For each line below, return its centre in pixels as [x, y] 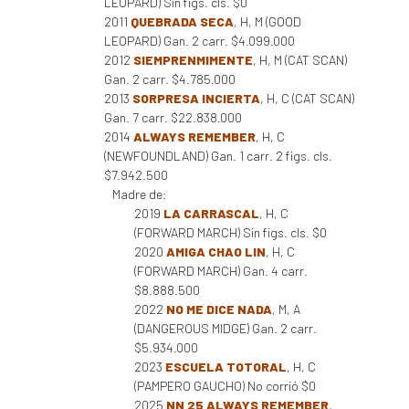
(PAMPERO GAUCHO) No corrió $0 [225, 386]
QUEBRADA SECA [182, 21]
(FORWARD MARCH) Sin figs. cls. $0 [231, 232]
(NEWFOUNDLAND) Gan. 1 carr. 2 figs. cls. [218, 156]
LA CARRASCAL [211, 213]
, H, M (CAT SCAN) [300, 60]
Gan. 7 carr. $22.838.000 [173, 117]
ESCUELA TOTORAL [226, 367]
